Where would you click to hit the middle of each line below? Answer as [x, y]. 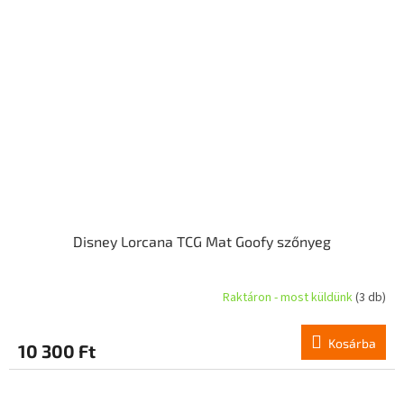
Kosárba [352, 343]
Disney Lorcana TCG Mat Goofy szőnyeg [202, 241]
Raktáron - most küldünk [289, 298]
